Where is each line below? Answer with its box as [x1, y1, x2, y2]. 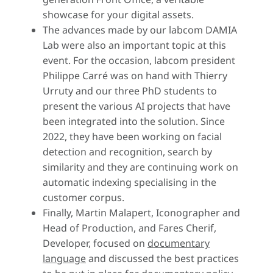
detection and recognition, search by [43, 145, 212, 159]
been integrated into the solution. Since [43, 115, 225, 129]
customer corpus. [43, 191, 124, 205]
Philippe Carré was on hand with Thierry [43, 69, 227, 83]
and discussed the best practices [86, 252, 239, 266]
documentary [147, 236, 210, 250]
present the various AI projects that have [43, 99, 230, 113]
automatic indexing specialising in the [43, 175, 216, 190]
